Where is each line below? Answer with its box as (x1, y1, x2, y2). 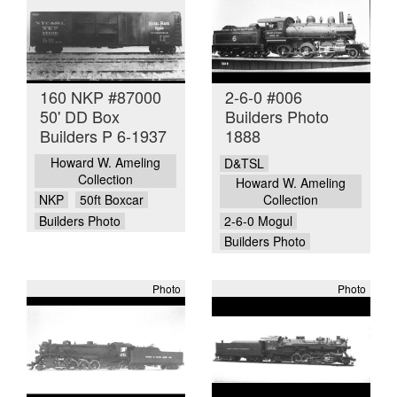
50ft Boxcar (80, 191, 144, 209)
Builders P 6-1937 (40, 124, 167, 148)
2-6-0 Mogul (223, 211, 292, 230)
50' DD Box (40, 105, 120, 128)
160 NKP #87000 (40, 85, 161, 109)
